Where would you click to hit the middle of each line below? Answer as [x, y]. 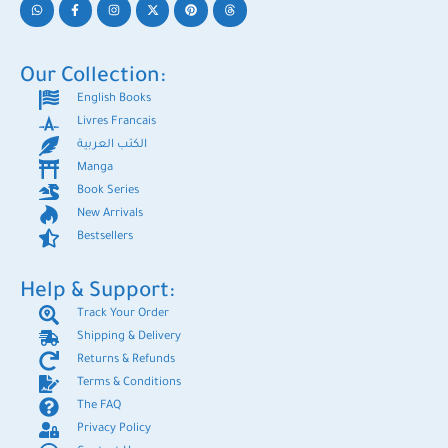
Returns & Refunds [126, 360]
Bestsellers [105, 237]
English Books [114, 99]
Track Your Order [123, 314]
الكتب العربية [112, 145]
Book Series [108, 191]
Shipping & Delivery [129, 337]
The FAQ [99, 406]
